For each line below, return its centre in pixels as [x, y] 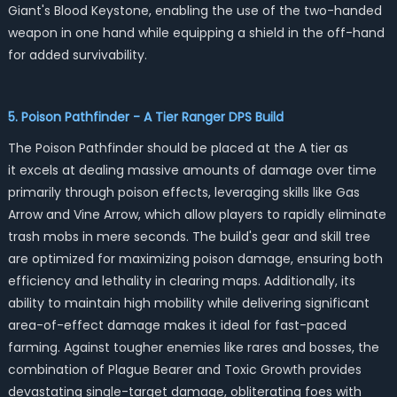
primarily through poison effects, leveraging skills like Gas [183, 192]
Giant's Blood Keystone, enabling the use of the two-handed [195, 11]
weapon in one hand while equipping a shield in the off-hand [196, 33]
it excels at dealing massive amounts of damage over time [192, 170]
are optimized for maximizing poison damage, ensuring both [195, 259]
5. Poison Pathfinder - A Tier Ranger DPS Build [145, 117]
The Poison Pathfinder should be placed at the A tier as [178, 148]
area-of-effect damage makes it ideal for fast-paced [177, 325]
